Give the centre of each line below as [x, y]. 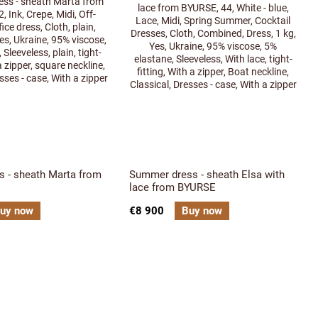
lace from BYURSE [172, 187]
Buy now [202, 211]
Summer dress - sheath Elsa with [207, 175]
